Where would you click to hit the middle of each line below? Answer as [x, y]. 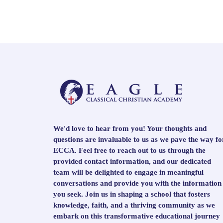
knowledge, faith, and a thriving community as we [134, 205]
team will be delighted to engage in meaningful [128, 172]
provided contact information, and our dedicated [132, 161]
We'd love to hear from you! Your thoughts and [130, 128]
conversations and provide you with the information [137, 183]
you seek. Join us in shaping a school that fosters [132, 194]
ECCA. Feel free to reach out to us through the [129, 150]
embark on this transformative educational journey [137, 216]
